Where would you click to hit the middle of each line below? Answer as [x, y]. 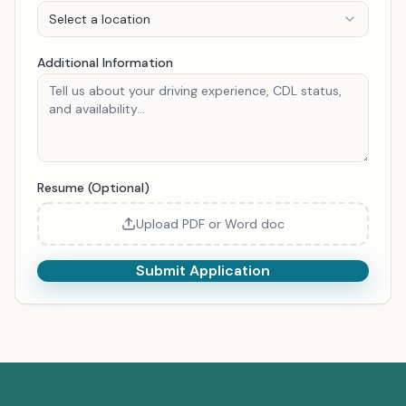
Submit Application [203, 271]
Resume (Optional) [93, 188]
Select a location [100, 19]
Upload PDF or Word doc [210, 224]
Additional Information [105, 63]
